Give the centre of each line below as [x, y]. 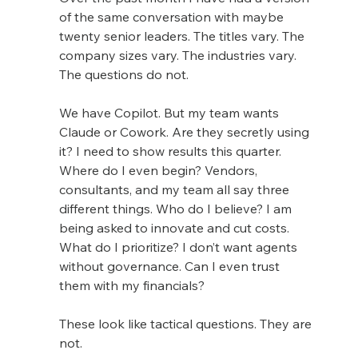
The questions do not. [123, 74]
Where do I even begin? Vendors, [159, 170]
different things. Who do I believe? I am [177, 208]
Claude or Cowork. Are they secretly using [185, 131]
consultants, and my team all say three [175, 189]
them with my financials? [131, 285]
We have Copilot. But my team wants [170, 112]
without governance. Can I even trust [171, 266]
